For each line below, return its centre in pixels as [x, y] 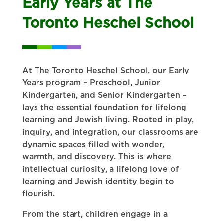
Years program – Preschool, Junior [91, 82]
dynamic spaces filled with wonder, [93, 144]
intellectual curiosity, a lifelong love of [100, 169]
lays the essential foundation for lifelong [104, 107]
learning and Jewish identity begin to [98, 181]
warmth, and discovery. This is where [96, 156]
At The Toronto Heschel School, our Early [106, 70]
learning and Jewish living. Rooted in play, [108, 119]
